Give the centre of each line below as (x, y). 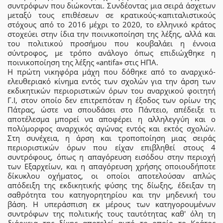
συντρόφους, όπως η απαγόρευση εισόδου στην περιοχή (111, 157)
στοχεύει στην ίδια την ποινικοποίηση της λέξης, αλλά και (111, 34)
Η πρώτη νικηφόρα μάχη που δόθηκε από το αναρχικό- (111, 72)
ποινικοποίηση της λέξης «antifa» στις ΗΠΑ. (83, 62)
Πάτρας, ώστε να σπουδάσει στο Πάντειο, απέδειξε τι (111, 110)
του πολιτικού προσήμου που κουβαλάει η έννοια (111, 43)
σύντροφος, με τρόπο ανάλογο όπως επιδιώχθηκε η (111, 53)
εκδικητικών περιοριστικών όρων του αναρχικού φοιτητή (111, 91)
